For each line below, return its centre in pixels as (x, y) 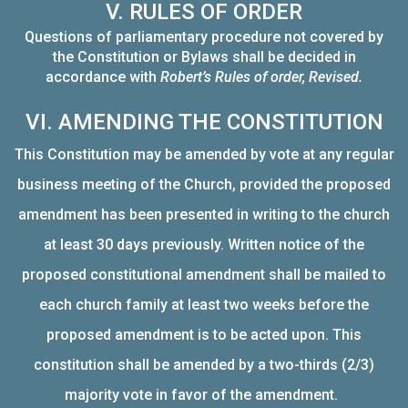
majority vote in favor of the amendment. (201, 395)
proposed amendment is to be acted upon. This (204, 335)
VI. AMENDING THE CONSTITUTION (204, 122)
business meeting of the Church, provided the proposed (204, 184)
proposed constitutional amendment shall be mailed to (204, 275)
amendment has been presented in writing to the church (204, 214)
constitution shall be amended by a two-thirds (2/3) (204, 365)
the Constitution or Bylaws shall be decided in (204, 57)
